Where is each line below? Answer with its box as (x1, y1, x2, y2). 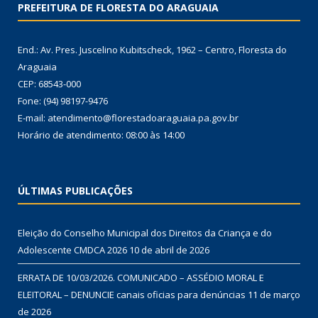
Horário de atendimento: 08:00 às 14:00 (18, 128, 185, 142)
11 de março (248, 288, 300, 302)
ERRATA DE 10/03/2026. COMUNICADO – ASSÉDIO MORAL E (18, 271, 264, 285)
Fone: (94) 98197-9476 (18, 94, 108, 108)
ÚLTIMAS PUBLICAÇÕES (18, 184, 133, 198)
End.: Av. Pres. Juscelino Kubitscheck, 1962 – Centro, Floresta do (18, 43, 287, 57)
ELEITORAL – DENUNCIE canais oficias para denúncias (18, 288, 246, 302)
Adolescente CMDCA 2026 (18, 243, 127, 257)
